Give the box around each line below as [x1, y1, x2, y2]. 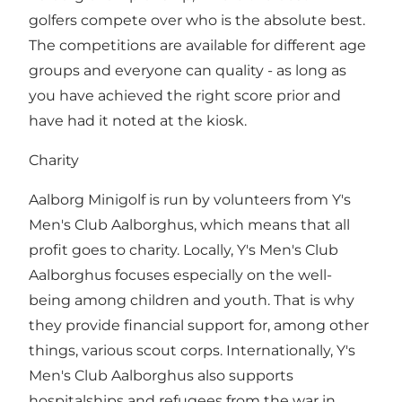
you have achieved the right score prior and [29, 87, 341, 105]
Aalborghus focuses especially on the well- [29, 267, 332, 284]
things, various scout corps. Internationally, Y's [29, 342, 355, 360]
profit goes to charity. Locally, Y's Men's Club [29, 241, 338, 259]
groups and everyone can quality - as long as [29, 62, 346, 80]
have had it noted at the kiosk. [29, 112, 247, 130]
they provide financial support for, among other [29, 317, 369, 335]
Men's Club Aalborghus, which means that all [29, 216, 350, 234]
